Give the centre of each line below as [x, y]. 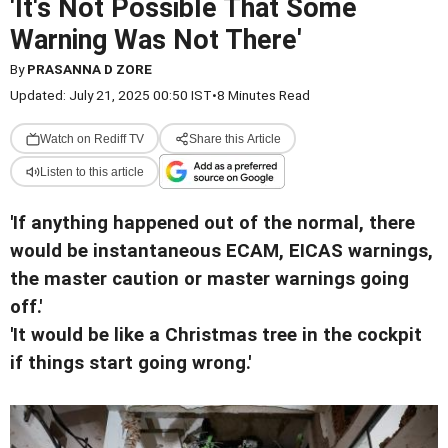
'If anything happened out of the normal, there [212, 223]
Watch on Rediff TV [91, 138]
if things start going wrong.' [130, 363]
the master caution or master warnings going [209, 279]
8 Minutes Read [263, 95]
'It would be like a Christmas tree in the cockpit [216, 335]
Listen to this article [91, 171]
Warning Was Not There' [156, 40]
